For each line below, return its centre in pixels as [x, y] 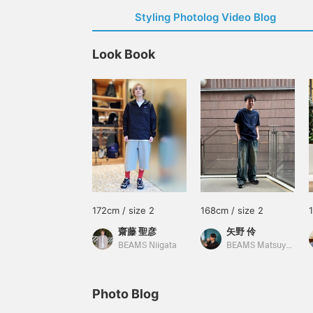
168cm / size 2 [232, 210]
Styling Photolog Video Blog [205, 17]
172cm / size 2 [123, 210]
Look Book [124, 54]
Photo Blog [125, 294]
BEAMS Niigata [147, 246]
